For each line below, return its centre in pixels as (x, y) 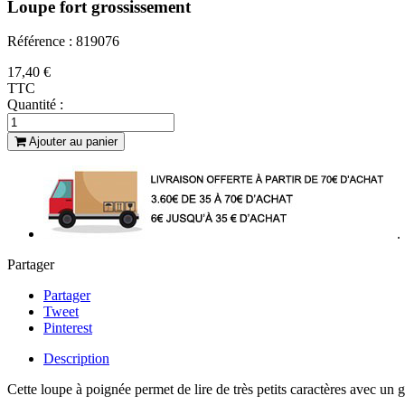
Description (76, 359)
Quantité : (35, 105)
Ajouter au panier (73, 142)
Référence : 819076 (63, 42)
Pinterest (68, 328)
